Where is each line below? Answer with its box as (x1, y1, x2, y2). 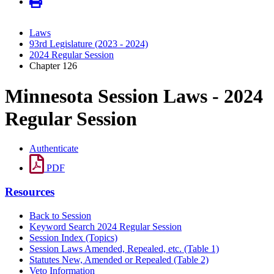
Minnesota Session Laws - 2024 (5, 84, 263, 107)
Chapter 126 (29, 61, 77, 72)
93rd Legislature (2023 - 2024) (29, 39, 148, 50)
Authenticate (29, 143, 78, 154)
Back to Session (29, 210, 91, 221)
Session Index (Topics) (29, 232, 117, 243)
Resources (5, 185, 54, 198)
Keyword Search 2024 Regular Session (29, 221, 182, 232)
